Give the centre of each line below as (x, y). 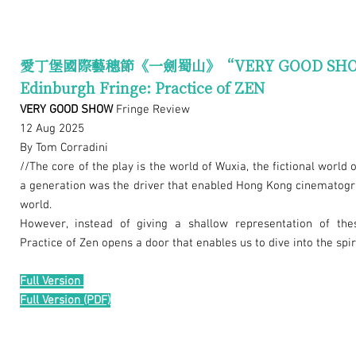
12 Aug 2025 (52, 129)
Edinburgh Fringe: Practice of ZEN (142, 88)
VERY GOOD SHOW (66, 110)
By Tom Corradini (64, 148)
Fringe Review (151, 110)
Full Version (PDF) (65, 301)
